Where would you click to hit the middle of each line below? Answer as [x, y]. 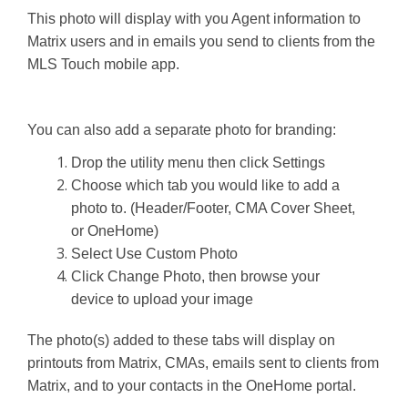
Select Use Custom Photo [154, 254]
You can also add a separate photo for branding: [182, 130]
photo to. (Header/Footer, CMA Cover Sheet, [213, 208]
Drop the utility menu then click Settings [198, 163]
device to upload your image [162, 299]
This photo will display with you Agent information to [194, 19]
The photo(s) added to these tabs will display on [181, 340]
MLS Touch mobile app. [103, 64]
